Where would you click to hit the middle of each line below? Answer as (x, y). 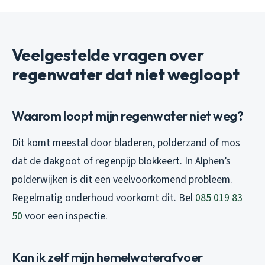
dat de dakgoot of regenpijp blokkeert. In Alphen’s (121, 161)
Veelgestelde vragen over (108, 54)
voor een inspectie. (65, 216)
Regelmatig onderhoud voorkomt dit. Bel (104, 198)
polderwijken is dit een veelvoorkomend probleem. (122, 179)
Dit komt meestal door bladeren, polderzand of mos (126, 143)
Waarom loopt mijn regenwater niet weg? (128, 116)
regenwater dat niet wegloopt (126, 74)
